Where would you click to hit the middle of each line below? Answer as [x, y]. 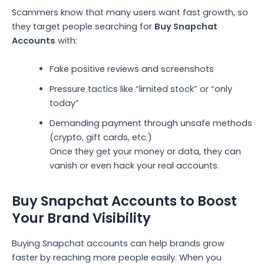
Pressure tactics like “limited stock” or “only [141, 89]
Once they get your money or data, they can [145, 151]
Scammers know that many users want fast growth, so [130, 13]
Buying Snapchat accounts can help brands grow [118, 243]
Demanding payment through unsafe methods [151, 123]
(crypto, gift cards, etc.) [100, 137]
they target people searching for [83, 27]
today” [64, 103]
